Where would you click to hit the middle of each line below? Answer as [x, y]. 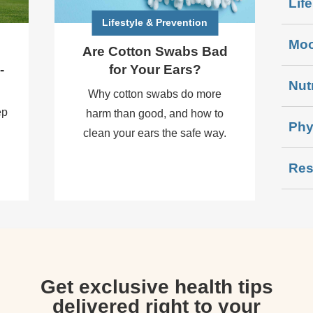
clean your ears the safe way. [155, 133]
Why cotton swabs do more [155, 94]
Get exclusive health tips [156, 286]
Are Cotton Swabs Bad [155, 52]
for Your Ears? [155, 70]
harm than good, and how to [155, 114]
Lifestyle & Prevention [155, 22]
